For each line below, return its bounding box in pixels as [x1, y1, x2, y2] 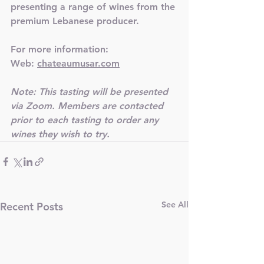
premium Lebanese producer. [11, 15, 139, 27]
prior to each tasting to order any [11, 114, 161, 126]
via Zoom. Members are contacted [11, 100, 166, 111]
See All [161, 199, 189, 210]
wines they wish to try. [11, 128, 113, 140]
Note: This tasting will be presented [11, 86, 171, 97]
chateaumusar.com [37, 58, 120, 69]
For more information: [11, 44, 108, 55]
